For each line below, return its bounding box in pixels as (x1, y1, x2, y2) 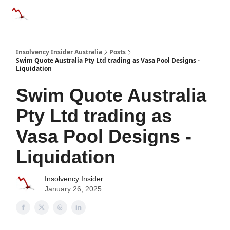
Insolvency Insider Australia (16, 48, 102, 56)
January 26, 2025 (45, 185, 102, 193)
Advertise (138, 12, 163, 19)
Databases (89, 9, 119, 16)
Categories (41, 9, 71, 16)
